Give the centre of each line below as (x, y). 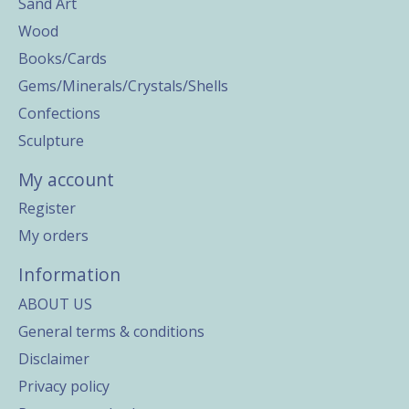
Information (69, 275)
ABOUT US (55, 304)
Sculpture (51, 140)
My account (66, 179)
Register (47, 209)
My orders (53, 236)
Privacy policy (64, 386)
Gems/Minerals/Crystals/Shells (123, 85)
